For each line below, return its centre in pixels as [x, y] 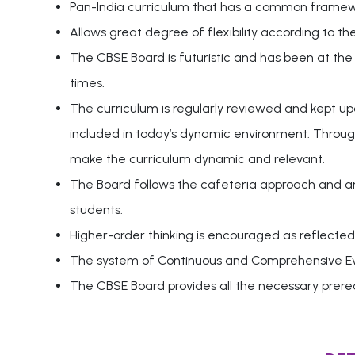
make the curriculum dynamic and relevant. [197, 159]
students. [96, 210]
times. [87, 83]
